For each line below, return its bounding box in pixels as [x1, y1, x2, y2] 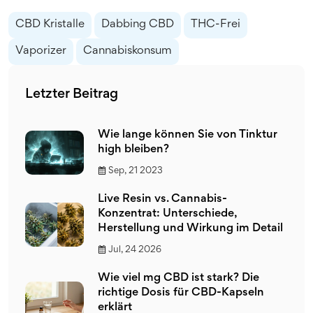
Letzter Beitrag [25, 87, 118, 101]
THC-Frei [191, 19, 240, 30]
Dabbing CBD [101, 19, 174, 30]
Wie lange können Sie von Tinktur [98, 129, 277, 140]
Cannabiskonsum [83, 45, 172, 57]
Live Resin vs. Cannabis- [98, 194, 227, 205]
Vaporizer [15, 45, 66, 57]
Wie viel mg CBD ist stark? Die [98, 272, 259, 284]
